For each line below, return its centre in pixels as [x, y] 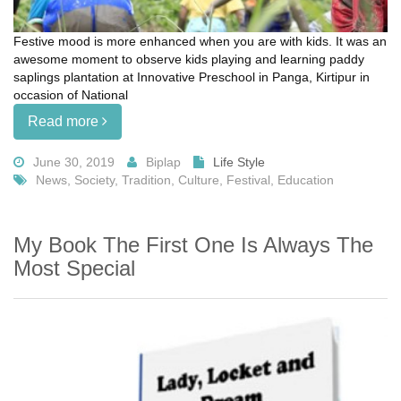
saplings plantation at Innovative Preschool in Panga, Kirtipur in [192, 77]
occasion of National [71, 94]
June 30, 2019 [74, 162]
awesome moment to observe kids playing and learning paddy [189, 59]
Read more [65, 121]
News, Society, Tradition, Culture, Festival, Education [185, 179]
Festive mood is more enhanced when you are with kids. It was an [200, 41]
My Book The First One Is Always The [193, 244]
